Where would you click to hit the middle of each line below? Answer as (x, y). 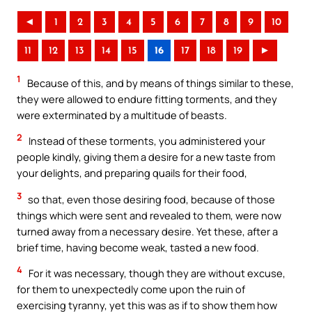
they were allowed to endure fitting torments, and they (147, 99)
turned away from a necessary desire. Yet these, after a (147, 231)
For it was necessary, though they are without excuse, (156, 273)
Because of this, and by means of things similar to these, (159, 83)
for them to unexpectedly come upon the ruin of (131, 289)
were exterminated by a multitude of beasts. (122, 115)
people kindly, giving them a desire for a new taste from (146, 157)
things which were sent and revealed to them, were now (149, 215)
